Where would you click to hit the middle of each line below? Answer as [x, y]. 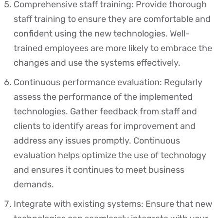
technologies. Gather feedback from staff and [105, 112]
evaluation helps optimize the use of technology [110, 155]
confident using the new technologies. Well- [102, 34]
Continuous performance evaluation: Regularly [108, 82]
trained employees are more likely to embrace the [113, 48]
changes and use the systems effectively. [98, 63]
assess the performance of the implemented [103, 97]
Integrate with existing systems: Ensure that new [113, 204]
